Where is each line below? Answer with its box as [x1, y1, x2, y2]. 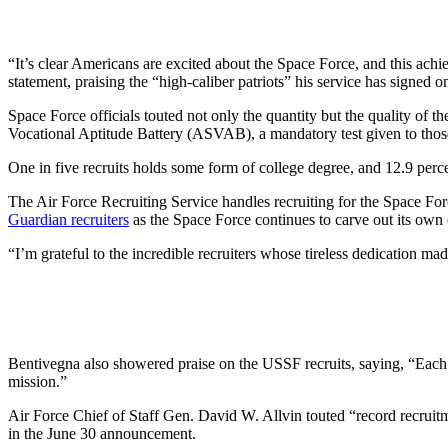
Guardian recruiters [8, 210, 129, 228]
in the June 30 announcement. [8, 424, 200, 442]
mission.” [8, 372, 67, 390]
